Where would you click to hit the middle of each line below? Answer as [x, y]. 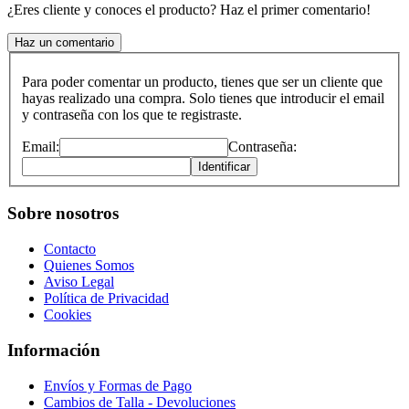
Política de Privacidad [106, 299]
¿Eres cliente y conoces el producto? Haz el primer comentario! [189, 10]
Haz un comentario [64, 43]
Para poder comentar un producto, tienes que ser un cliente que [202, 81]
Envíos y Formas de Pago [118, 385]
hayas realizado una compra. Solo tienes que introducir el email [203, 98]
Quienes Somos [89, 266]
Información [54, 350]
